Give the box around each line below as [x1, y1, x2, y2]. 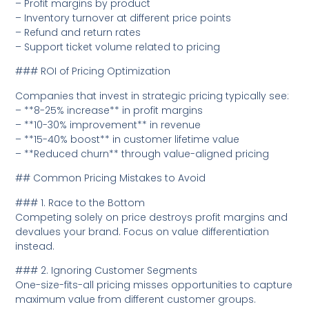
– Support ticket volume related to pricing [15, 40, 221, 54]
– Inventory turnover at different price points [15, 11, 232, 26]
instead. [15, 239, 55, 253]
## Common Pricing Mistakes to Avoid [15, 171, 206, 186]
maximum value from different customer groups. [15, 292, 257, 307]
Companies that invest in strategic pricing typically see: [15, 88, 290, 103]
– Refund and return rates [15, 26, 141, 40]
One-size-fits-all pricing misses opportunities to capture [15, 278, 293, 292]
